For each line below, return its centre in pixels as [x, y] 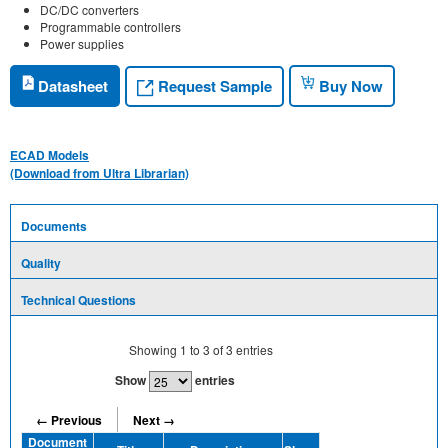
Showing [154, 350]
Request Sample [213, 85]
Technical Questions [78, 300]
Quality [41, 263]
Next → [154, 419]
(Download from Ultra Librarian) [99, 173]
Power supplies [82, 44]
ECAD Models [49, 155]
